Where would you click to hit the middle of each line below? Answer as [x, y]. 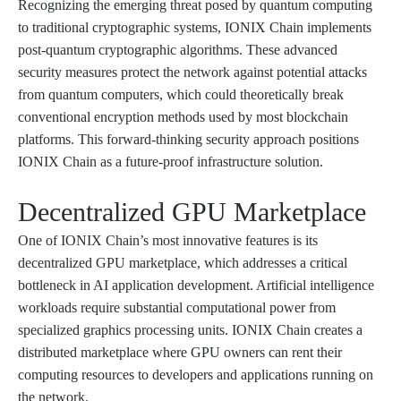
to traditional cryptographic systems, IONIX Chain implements [195, 27]
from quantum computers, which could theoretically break [181, 94]
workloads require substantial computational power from [177, 307]
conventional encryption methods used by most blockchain [183, 116]
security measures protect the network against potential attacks [192, 72]
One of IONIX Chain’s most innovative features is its [168, 240]
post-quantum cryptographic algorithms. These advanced [178, 49]
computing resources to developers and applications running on [196, 374]
